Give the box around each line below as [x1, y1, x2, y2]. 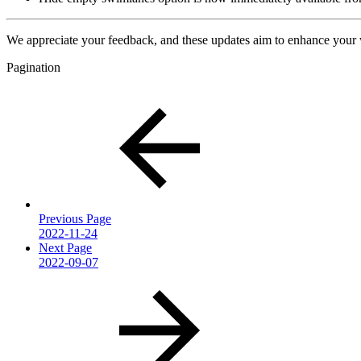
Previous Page [39, 212, 111, 226]
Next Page [39, 241, 92, 255]
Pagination [6, 60, 60, 75]
